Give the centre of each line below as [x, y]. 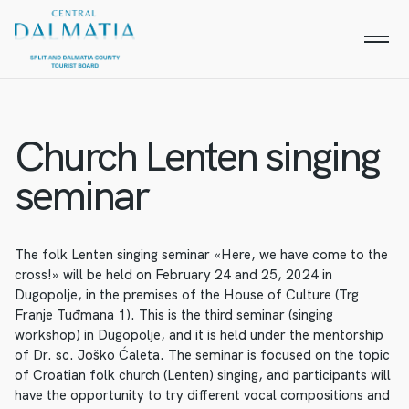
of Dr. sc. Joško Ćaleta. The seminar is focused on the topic [202, 355]
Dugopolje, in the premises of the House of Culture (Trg [187, 295]
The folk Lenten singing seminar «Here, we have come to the [201, 255]
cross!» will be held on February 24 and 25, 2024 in [173, 275]
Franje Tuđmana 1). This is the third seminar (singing [174, 315]
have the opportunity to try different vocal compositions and [202, 395]
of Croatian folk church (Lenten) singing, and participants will [203, 375]
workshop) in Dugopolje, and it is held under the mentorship [199, 335]
